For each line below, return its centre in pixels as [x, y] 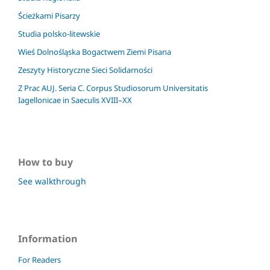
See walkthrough [52, 181]
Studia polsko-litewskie [59, 34]
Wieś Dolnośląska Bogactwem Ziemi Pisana [95, 52]
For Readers [39, 260]
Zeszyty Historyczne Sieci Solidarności [85, 70]
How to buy [46, 162]
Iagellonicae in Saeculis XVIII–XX [75, 100]
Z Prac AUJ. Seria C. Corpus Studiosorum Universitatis [113, 88]
